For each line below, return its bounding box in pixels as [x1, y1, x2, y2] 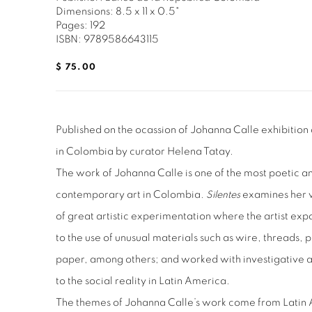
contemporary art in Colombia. [56, 189, 206, 200]
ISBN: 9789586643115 [56, 33, 159, 45]
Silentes [206, 189, 240, 200]
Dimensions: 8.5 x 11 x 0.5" [56, 6, 179, 17]
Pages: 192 [56, 19, 105, 31]
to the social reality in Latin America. [56, 275, 230, 286]
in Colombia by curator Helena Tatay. [56, 146, 233, 157]
